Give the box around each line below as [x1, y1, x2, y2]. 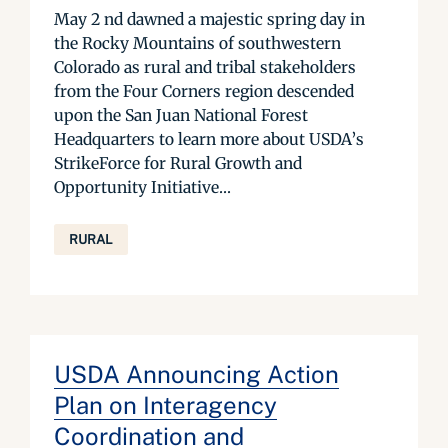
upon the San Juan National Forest [54, 105, 308, 125]
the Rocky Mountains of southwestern [54, 33, 341, 53]
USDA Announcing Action [54, 360, 339, 388]
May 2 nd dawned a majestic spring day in [54, 9, 365, 29]
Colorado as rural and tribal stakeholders [54, 57, 356, 77]
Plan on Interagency [54, 391, 277, 419]
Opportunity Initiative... [54, 177, 231, 197]
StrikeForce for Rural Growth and [54, 153, 302, 173]
